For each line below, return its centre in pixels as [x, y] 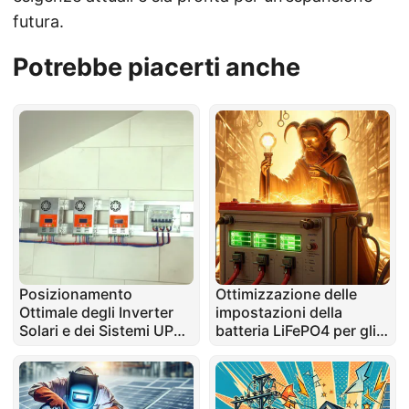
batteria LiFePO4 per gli [295, 331]
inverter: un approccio [293, 349]
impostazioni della [278, 313]
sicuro [237, 367]
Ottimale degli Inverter [96, 313]
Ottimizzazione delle [286, 294]
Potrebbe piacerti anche [157, 68]
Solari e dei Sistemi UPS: [103, 331]
